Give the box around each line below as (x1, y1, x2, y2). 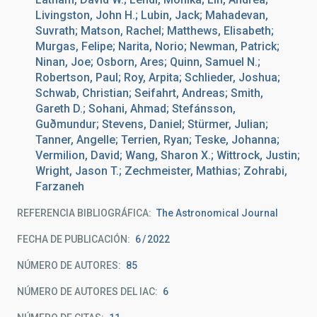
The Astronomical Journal (156, 207, 278, 219)
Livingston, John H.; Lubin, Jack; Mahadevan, (35, 8, 268, 22)
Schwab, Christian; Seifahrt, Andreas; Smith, (35, 86, 263, 100)
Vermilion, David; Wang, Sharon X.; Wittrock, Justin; (35, 149, 300, 162)
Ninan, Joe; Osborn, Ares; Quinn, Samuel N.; (35, 55, 260, 69)
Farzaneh (35, 180, 84, 193)
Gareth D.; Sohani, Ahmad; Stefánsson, (35, 102, 236, 115)
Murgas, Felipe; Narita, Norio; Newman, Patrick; (35, 40, 279, 53)
